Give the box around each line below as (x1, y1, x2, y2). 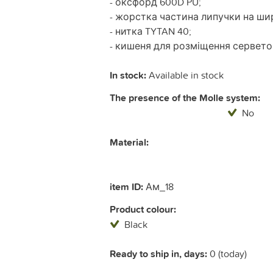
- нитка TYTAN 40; (110, 24, 191, 38)
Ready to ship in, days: (110, 247, 207, 261)
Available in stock (146, 68, 224, 82)
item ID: (110, 180, 143, 194)
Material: (110, 135, 149, 150)
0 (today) (207, 247, 247, 261)
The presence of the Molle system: (110, 91, 260, 105)
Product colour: (110, 202, 176, 217)
